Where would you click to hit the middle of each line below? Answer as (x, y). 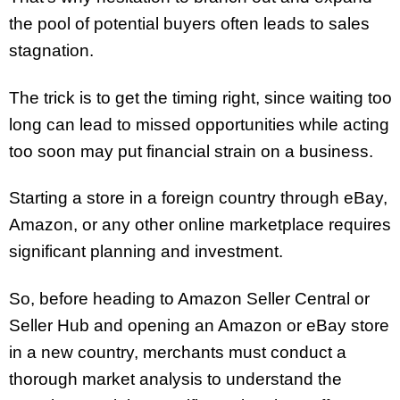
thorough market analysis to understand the (175, 379)
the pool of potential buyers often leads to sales (189, 23)
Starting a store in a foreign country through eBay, (198, 198)
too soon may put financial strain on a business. (191, 151)
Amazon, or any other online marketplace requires (200, 225)
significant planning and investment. (146, 252)
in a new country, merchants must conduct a (178, 353)
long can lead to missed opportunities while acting (199, 124)
